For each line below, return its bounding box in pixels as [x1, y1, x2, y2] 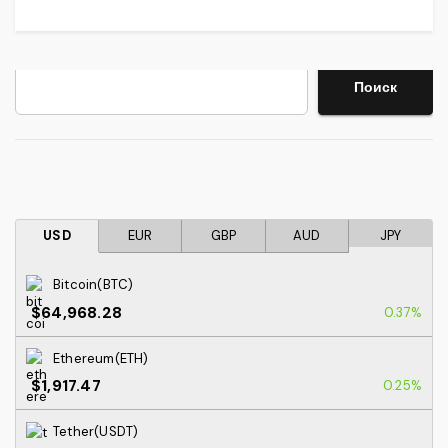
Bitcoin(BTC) [53, 275, 134, 293]
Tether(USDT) [53, 423, 139, 441]
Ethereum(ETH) [53, 349, 149, 367]
